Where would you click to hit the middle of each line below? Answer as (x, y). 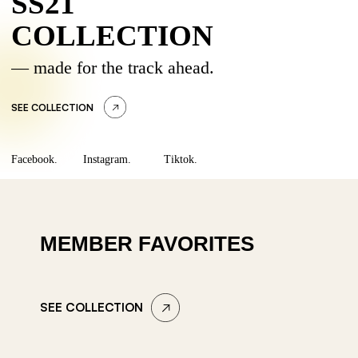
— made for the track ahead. (113, 68)
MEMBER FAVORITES (147, 244)
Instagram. (107, 159)
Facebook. (34, 159)
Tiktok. (181, 159)
